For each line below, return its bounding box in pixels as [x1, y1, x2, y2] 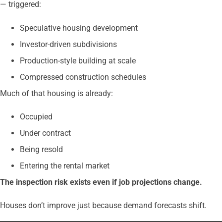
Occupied [20, 112, 53, 122]
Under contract [20, 128, 71, 138]
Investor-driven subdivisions [20, 39, 117, 49]
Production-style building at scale [20, 55, 136, 65]
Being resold [20, 145, 63, 155]
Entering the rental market [20, 161, 110, 171]
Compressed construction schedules [20, 72, 146, 82]
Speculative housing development [20, 23, 138, 33]
